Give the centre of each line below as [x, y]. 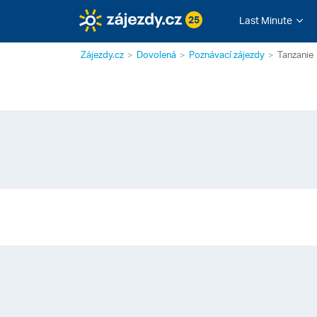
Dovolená [156, 54]
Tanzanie [295, 54]
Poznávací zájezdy [227, 54]
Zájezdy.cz [102, 54]
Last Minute [265, 20]
